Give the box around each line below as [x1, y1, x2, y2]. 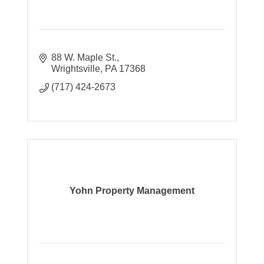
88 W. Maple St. [51, 52, 117, 62]
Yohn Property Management [69, 186, 194, 196]
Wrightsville [51, 63, 101, 74]
